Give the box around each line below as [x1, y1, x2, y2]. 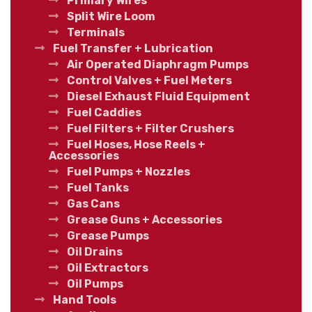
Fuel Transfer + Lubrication [53, 42, 213, 56]
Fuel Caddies [67, 106, 141, 120]
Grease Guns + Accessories [67, 213, 222, 227]
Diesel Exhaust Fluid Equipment [67, 90, 250, 104]
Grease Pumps [67, 229, 149, 243]
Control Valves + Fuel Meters [67, 74, 232, 88]
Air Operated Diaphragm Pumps [67, 58, 249, 72]
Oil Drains [67, 245, 123, 259]
